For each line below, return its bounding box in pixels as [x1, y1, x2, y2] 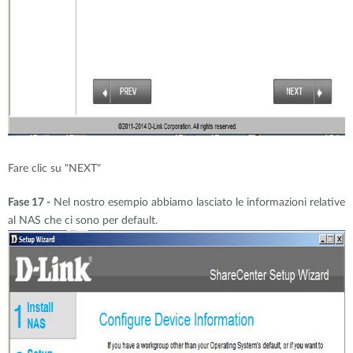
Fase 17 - [8, 197, 50, 208]
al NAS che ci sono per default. [8, 215, 158, 226]
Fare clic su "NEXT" [8, 163, 101, 174]
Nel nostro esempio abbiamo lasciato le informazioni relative [50, 197, 345, 208]
